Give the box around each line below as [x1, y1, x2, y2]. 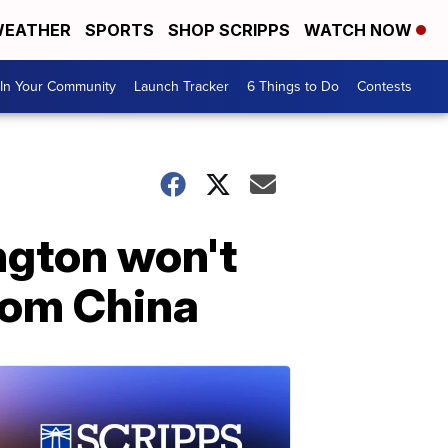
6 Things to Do [247, 76, 339, 97]
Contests [357, 76, 412, 97]
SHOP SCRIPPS [168, 20, 290, 40]
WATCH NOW [304, 20, 416, 40]
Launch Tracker [134, 76, 229, 97]
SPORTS [85, 20, 154, 40]
